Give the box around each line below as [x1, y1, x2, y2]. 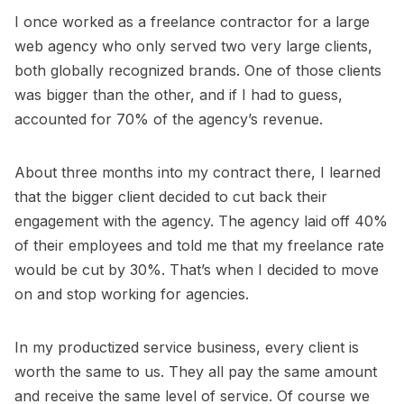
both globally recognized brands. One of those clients [14, 60, 381, 79]
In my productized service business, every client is [14, 337, 359, 356]
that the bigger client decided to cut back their [14, 187, 327, 206]
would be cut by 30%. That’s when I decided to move [14, 260, 379, 279]
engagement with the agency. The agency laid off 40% [14, 211, 388, 230]
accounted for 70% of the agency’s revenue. [14, 109, 323, 128]
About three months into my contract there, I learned [14, 162, 381, 181]
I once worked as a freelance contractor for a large [14, 12, 370, 31]
